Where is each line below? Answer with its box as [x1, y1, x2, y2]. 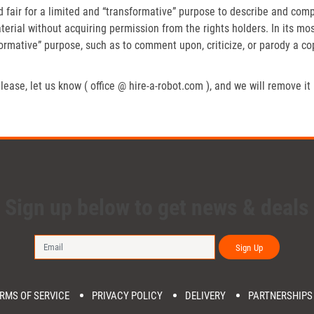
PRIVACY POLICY [92, 289, 163, 302]
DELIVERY [184, 289, 226, 302]
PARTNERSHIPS [247, 289, 313, 302]
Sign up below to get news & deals [5, 193, 309, 221]
